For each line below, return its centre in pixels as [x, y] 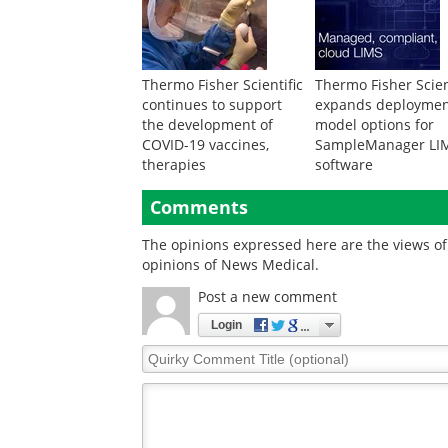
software [344, 164]
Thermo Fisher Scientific [222, 84]
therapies [174, 164]
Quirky [164, 353]
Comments [199, 207]
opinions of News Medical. [230, 264]
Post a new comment [267, 296]
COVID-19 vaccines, [205, 144]
